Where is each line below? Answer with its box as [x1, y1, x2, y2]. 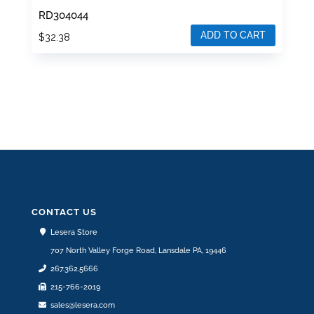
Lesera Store [50, 228, 97, 238]
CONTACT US [31, 207, 97, 218]
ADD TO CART [200, 29, 266, 41]
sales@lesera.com [50, 301, 115, 310]
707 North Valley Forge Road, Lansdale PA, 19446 [50, 246, 226, 256]
